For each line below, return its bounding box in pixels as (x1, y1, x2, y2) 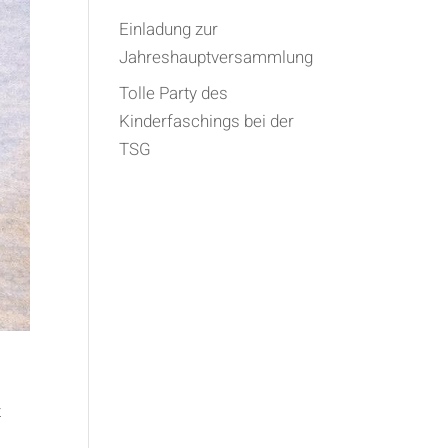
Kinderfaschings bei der (119, 109, 295, 134)
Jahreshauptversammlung (119, 44, 314, 70)
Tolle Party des (119, 81, 229, 106)
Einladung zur (119, 16, 219, 42)
